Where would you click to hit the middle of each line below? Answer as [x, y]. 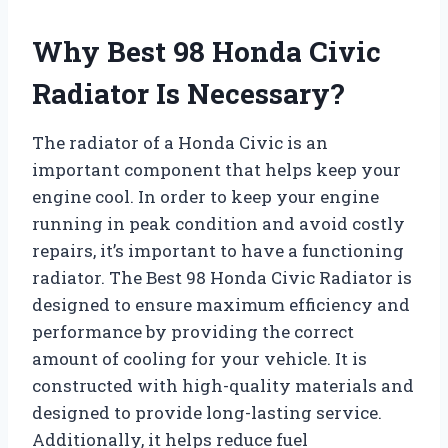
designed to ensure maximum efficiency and [221, 304]
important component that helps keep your [216, 169]
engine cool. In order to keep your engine [205, 196]
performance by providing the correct [193, 331]
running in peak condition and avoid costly [218, 223]
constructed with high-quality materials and [223, 385]
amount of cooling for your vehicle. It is [199, 358]
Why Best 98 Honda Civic [206, 51]
